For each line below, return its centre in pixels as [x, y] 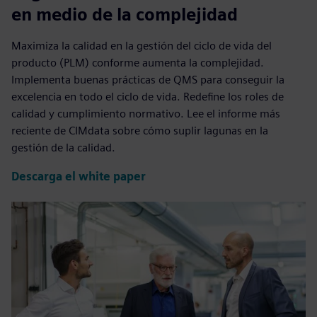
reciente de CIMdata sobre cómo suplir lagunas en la [140, 131]
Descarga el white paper [79, 176]
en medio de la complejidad [125, 15]
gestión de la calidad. [63, 148]
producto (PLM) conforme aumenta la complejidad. [138, 63]
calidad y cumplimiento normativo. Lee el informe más [146, 114]
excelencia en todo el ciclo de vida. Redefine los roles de [148, 97]
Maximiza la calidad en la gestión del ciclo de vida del [142, 46]
